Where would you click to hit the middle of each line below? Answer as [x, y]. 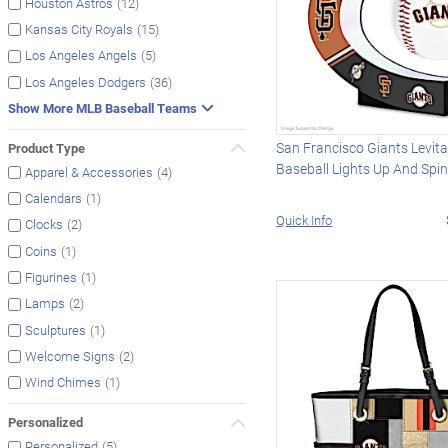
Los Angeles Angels [81, 55]
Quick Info [304, 219]
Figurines [51, 277]
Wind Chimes [63, 382]
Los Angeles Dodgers [85, 81]
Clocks [44, 224]
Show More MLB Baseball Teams [102, 107]
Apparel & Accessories [89, 172]
